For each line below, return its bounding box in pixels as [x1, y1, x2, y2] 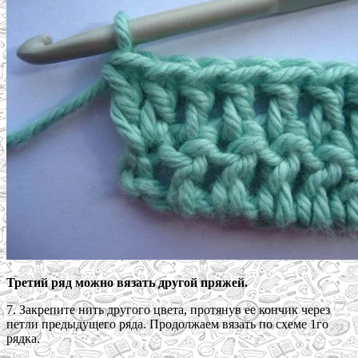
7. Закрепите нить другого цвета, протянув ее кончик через [6, 303, 330, 317]
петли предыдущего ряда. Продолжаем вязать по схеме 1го [6, 317, 328, 332]
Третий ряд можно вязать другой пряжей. [6, 276, 248, 290]
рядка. [6, 332, 40, 346]
